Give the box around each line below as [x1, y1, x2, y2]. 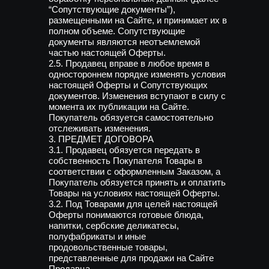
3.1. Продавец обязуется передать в [49, 145, 200, 155]
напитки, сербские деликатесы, [49, 220, 179, 231]
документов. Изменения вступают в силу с [49, 91, 226, 101]
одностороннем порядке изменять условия [49, 69, 226, 79]
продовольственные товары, [49, 242, 168, 252]
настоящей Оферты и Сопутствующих [49, 80, 208, 90]
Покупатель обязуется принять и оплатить [49, 177, 226, 187]
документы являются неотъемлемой [49, 37, 200, 47]
